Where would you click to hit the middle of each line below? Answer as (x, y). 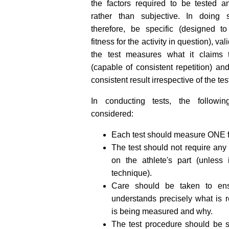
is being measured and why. (162, 211)
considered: (112, 113)
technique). (132, 173)
